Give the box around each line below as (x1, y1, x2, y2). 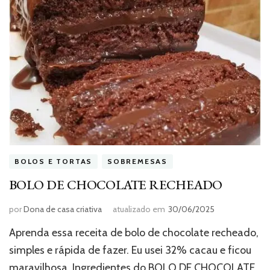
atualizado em (113, 203, 165, 215)
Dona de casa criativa (24, 203, 102, 215)
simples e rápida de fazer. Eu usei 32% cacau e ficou (9, 243, 251, 257)
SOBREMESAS (107, 157, 168, 166)
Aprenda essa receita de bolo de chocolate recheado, (9, 225, 259, 239)
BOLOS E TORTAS (14, 157, 93, 166)
